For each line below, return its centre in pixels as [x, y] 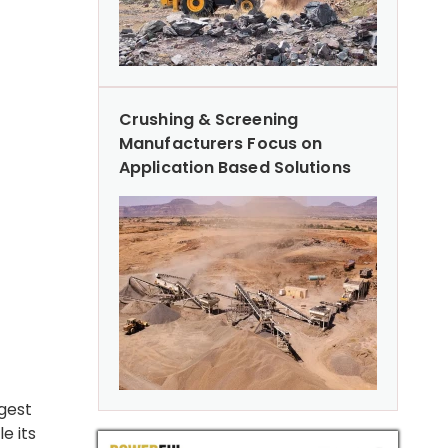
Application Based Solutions [235, 167]
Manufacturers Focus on [221, 143]
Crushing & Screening [209, 119]
